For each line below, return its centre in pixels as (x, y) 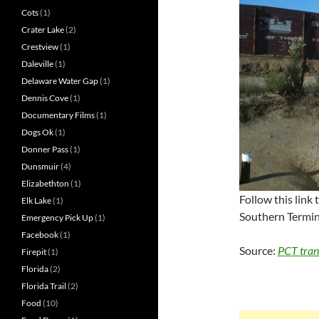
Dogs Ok (37, 132)
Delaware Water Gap (60, 81)
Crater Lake (43, 30)
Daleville (37, 64)
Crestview (40, 47)
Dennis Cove (45, 98)
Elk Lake (36, 201)
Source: (258, 250)
